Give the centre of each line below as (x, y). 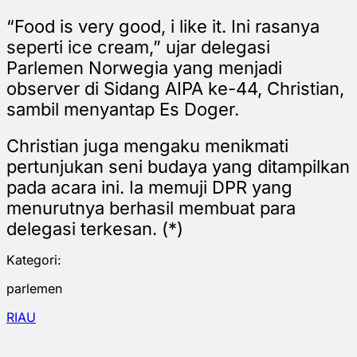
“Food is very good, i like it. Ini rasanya (163, 26)
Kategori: (34, 259)
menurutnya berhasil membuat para (151, 208)
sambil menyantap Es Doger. (123, 109)
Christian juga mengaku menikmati (147, 145)
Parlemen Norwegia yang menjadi (144, 67)
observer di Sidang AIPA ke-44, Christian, (175, 88)
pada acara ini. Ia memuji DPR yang (149, 187)
